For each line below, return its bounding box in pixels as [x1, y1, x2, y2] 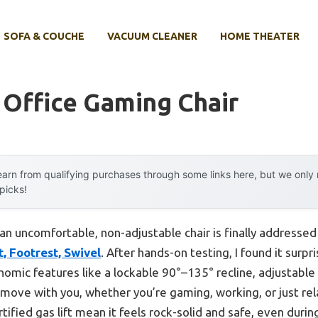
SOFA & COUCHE [4, 31, 84, 43]
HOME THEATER [220, 31, 300, 43]
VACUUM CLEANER [107, 31, 197, 43]
